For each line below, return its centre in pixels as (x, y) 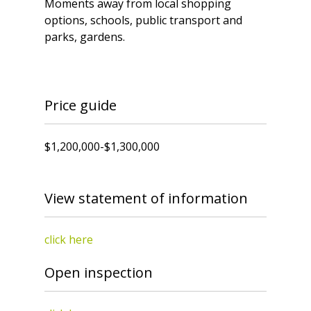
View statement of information (146, 198)
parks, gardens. (85, 36)
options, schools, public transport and (143, 20)
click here (69, 239)
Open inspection (99, 272)
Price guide (81, 105)
